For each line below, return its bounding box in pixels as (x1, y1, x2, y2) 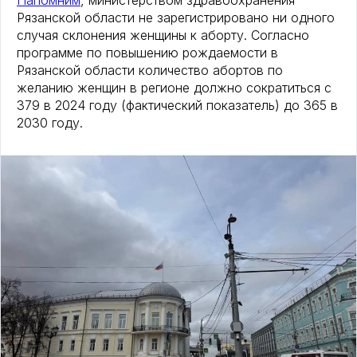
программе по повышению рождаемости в (17, 45, 278, 61)
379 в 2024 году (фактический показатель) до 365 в (17, 97, 338, 114)
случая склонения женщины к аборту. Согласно (17, 27, 309, 44)
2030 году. (17, 115, 83, 131)
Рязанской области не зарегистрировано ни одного (17, 10, 335, 26)
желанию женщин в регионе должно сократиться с (17, 80, 331, 96)
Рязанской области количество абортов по (17, 62, 283, 79)
